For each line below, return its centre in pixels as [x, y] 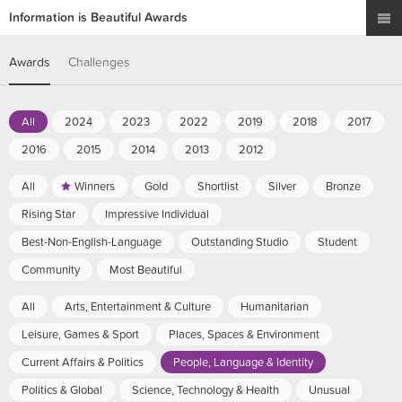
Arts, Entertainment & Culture [138, 307]
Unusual [329, 390]
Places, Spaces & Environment [244, 335]
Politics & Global [62, 390]
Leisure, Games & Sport [80, 335]
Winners [95, 187]
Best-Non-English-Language [92, 242]
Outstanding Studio [240, 242]
